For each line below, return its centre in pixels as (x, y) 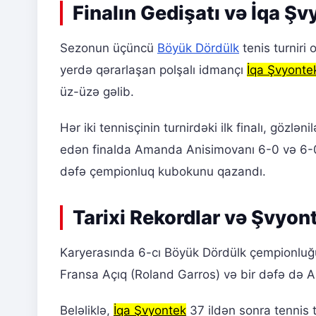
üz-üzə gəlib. (97, 92)
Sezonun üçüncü (109, 48)
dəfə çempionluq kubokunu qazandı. (163, 172)
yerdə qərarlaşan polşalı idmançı (153, 70)
